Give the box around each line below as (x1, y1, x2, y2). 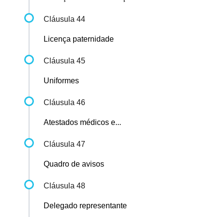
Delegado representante (44, 201, 127, 210)
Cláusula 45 (44, 57, 85, 65)
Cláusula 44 (44, 15, 85, 24)
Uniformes (44, 77, 79, 85)
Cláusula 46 (44, 98, 85, 107)
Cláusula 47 (44, 140, 85, 149)
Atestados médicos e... (44, 118, 121, 127)
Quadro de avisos (44, 160, 104, 169)
